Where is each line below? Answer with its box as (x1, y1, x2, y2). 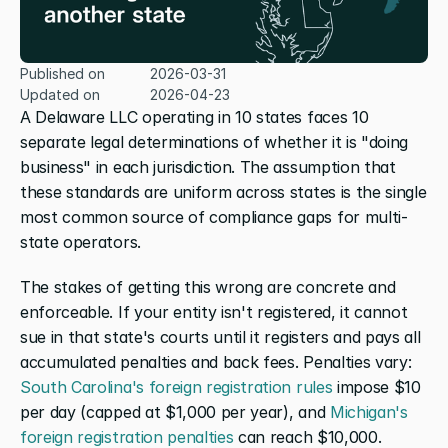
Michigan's (329, 401, 408, 422)
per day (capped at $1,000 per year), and (20, 401, 330, 422)
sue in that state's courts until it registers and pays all (20, 326, 421, 347)
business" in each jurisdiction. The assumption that (20, 156, 396, 177)
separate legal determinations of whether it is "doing (20, 131, 409, 152)
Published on (20, 64, 105, 82)
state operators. (20, 231, 141, 252)
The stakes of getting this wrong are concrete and (20, 276, 396, 297)
